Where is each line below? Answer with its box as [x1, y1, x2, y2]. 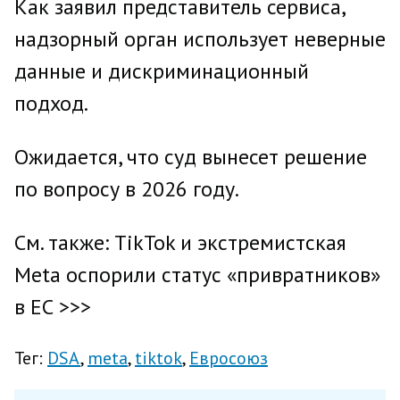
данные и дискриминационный [14, 57, 309, 85]
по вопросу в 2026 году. [14, 175, 239, 203]
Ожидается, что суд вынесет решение [14, 143, 367, 171]
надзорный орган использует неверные [14, 25, 386, 53]
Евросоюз [189, 346, 268, 370]
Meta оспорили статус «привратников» [14, 261, 380, 288]
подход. [14, 89, 88, 117]
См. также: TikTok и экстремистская [14, 229, 346, 256]
